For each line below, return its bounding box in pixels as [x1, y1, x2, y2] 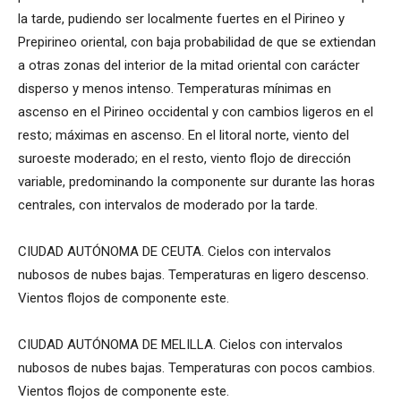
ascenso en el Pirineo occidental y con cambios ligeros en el [18, 104, 373, 121]
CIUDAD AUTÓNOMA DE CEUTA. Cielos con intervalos [18, 243, 331, 260]
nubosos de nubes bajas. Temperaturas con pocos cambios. [18, 360, 375, 377]
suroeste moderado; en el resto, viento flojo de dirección [18, 150, 351, 167]
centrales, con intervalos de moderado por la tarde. [18, 197, 318, 214]
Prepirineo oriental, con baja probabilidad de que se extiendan [18, 34, 376, 51]
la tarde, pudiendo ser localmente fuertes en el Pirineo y [18, 11, 345, 28]
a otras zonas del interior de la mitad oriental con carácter [18, 57, 360, 74]
